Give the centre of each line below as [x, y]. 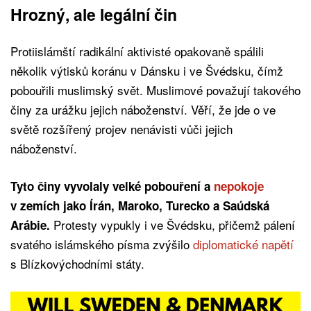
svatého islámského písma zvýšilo [102, 244]
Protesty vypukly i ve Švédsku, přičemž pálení [173, 224]
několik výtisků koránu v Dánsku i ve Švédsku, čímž [147, 70]
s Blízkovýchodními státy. [77, 263]
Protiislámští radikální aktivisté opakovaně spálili [137, 51]
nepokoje [239, 186]
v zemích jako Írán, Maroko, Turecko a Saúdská [140, 205]
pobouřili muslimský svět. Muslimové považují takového [155, 90]
